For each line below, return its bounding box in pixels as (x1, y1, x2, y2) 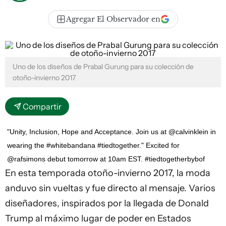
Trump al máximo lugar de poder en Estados (5, 213, 191, 224)
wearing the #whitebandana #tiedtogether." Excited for (7, 141, 180, 149)
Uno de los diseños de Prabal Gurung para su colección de (13, 62, 194, 71)
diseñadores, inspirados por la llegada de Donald (5, 198, 209, 209)
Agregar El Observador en (66, 15, 160, 24)
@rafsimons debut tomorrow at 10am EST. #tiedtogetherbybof (7, 155, 205, 163)
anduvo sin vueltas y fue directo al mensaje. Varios (5, 183, 215, 194)
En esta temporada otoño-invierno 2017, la (5, 167, 186, 179)
